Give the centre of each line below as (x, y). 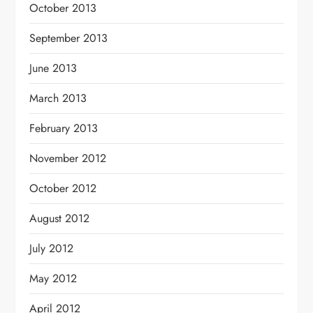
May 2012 (53, 278)
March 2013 (58, 98)
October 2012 (63, 188)
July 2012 (52, 248)
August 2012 (60, 218)
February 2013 (64, 128)
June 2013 (53, 68)
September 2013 (69, 38)
